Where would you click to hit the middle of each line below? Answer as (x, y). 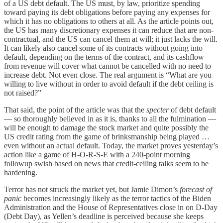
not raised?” (23, 93)
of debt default (192, 110)
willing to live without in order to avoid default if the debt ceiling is (109, 84)
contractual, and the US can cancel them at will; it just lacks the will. (111, 39)
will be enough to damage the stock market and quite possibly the (106, 127)
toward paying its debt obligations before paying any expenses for (107, 12)
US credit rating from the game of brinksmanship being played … (107, 136)
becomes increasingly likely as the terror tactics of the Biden (116, 198)
